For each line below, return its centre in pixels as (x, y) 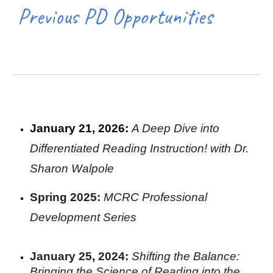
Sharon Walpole (72, 168)
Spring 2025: (67, 197)
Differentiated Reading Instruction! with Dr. (140, 148)
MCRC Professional (156, 197)
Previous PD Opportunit (106, 16)
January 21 (61, 128)
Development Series (83, 218)
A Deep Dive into (176, 128)
